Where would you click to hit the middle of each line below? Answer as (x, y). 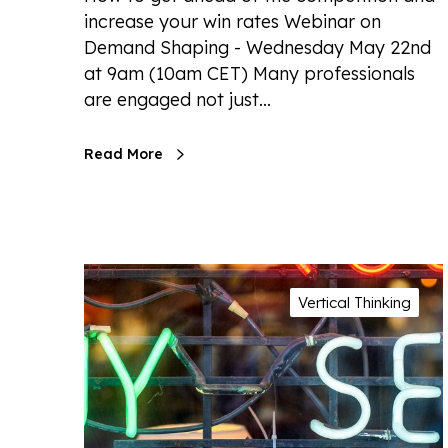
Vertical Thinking (354, 302)
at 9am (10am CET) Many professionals (249, 73)
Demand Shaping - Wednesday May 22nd (257, 47)
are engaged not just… (177, 99)
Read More (123, 153)
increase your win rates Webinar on (232, 21)
